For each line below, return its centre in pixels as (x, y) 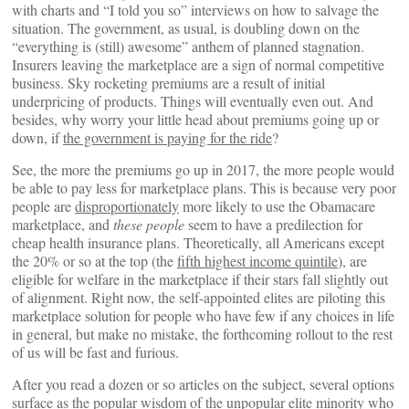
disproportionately (127, 206)
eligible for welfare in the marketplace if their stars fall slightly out (200, 279)
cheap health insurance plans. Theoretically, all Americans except (198, 242)
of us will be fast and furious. (95, 352)
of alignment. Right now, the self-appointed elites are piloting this (199, 297)
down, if (37, 137)
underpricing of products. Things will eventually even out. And (193, 101)
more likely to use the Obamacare (277, 206)
